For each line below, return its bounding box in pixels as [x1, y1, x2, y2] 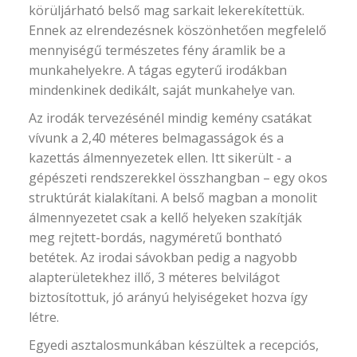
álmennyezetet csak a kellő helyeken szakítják [29, 208, 303, 226]
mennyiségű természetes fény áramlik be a [29, 41, 286, 59]
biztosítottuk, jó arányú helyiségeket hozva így [29, 288, 308, 306]
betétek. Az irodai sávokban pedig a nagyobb [29, 248, 298, 266]
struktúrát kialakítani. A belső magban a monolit [29, 188, 318, 206]
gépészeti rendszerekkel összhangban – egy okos [29, 168, 328, 186]
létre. [29, 308, 60, 326]
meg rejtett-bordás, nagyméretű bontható [29, 228, 283, 246]
